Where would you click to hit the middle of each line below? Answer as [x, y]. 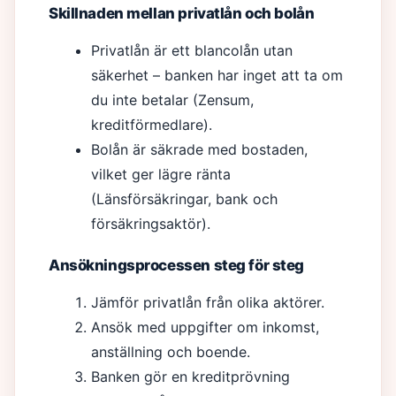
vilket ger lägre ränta [161, 174]
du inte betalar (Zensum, [172, 100]
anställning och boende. [171, 352]
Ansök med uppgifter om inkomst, [205, 327]
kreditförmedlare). [152, 125]
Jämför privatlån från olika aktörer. [208, 302]
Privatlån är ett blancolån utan [192, 50]
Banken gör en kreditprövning [190, 377]
